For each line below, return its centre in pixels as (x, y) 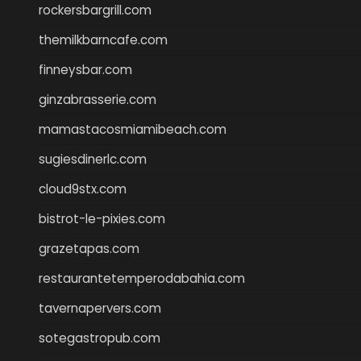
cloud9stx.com (83, 189)
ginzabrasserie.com (98, 99)
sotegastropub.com (100, 338)
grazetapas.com (89, 248)
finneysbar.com (85, 69)
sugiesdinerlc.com (93, 159)
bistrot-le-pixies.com (102, 218)
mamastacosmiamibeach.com (133, 129)
